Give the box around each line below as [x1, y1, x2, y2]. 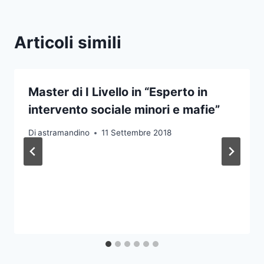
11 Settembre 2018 [101, 128, 172, 138]
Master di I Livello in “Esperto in [28, 85, 207, 100]
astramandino [38, 128, 90, 138]
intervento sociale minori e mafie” [28, 103, 220, 117]
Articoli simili [14, 32, 121, 53]
